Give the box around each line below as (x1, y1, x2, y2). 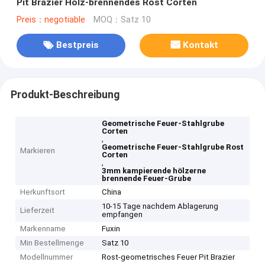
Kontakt (183, 40, 219, 51)
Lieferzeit (20, 206, 55, 215)
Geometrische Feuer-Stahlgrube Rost (102, 143, 244, 152)
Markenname (20, 224, 66, 234)
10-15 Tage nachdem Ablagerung (102, 202, 219, 211)
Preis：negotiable (16, 14, 85, 25)
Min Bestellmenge (20, 238, 85, 248)
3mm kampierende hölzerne (102, 166, 206, 176)
